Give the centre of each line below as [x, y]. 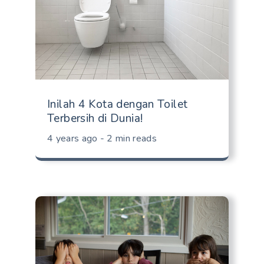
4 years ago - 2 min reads [102, 139]
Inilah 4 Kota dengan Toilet [118, 104]
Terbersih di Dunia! [95, 118]
